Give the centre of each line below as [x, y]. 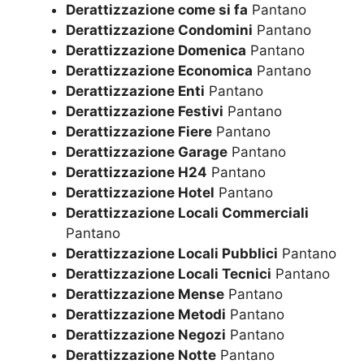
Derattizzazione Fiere [139, 132]
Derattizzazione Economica [159, 71]
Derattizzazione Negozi [146, 335]
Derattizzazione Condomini [159, 30]
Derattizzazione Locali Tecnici [169, 274]
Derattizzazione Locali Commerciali [187, 213]
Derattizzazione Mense [145, 295]
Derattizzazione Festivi [145, 112]
